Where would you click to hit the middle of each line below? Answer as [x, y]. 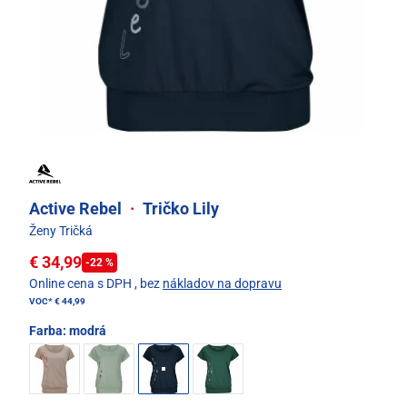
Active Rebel [77, 209]
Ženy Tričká [61, 231]
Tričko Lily [179, 209]
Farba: [49, 331]
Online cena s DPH [80, 284]
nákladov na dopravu [222, 284]
